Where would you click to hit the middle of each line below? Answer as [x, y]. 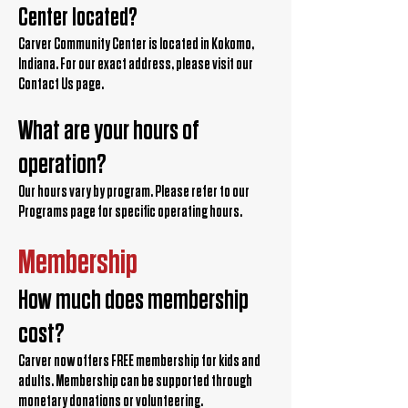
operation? [62, 164]
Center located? [78, 18]
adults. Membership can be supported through [135, 381]
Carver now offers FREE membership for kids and [139, 361]
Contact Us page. [61, 84]
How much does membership [133, 300]
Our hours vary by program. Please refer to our [134, 192]
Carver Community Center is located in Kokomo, [136, 44]
